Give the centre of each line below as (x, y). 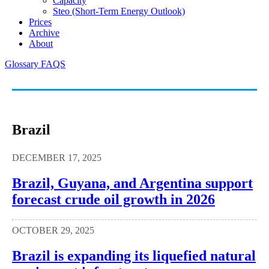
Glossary (23, 64)
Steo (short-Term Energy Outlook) (119, 11)
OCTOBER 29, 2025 (53, 231)
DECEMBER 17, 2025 (57, 157)
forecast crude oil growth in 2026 (113, 199)
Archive (44, 32)
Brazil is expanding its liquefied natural (134, 256)
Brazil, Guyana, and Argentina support (132, 183)
